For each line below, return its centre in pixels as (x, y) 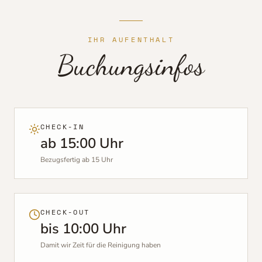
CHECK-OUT (65, 212)
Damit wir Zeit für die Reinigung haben (101, 245)
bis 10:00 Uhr (83, 228)
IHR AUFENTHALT (131, 39)
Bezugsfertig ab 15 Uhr (77, 159)
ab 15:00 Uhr (82, 143)
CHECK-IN (63, 126)
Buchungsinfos (131, 65)
